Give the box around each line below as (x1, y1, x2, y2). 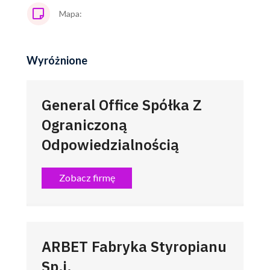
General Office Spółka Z (42, 95, 202, 115)
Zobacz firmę (58, 172, 115, 184)
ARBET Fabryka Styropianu (42, 236, 227, 256)
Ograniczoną (42, 115, 127, 134)
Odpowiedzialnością (42, 134, 179, 154)
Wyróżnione (27, 53, 87, 67)
